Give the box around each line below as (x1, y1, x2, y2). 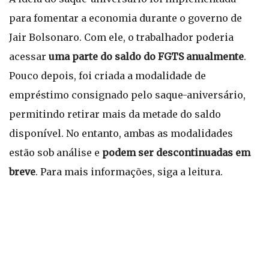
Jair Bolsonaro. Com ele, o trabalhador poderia (9, 31, 234, 43)
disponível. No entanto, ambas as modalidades (9, 127, 233, 139)
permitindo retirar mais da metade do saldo (9, 108, 221, 120)
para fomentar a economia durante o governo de (9, 12, 242, 24)
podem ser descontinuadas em (102, 147, 250, 159)
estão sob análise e (9, 147, 102, 159)
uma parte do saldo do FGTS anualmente (49, 50, 244, 62)
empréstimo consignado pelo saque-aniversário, (9, 89, 246, 101)
